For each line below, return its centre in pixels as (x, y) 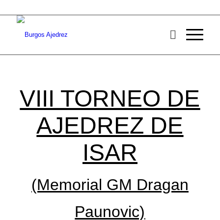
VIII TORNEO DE (110, 99)
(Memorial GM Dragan (110, 185)
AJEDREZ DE (110, 126)
